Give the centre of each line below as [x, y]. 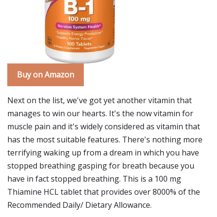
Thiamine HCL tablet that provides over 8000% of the [104, 192]
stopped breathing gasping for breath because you [101, 166]
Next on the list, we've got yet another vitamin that [100, 100]
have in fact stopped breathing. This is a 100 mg [94, 179]
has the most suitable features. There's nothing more [105, 139]
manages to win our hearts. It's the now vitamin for [100, 113]
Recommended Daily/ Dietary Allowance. [79, 205]
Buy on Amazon [46, 75]
